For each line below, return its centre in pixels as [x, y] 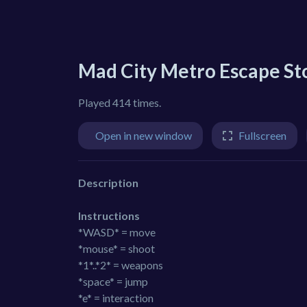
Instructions [109, 215]
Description [108, 182]
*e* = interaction [116, 297]
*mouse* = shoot [116, 248]
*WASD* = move [117, 232]
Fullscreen [262, 135]
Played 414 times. [120, 102]
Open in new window [144, 135]
